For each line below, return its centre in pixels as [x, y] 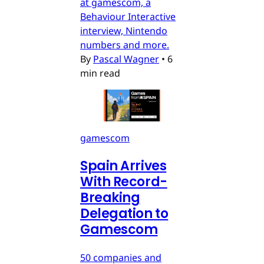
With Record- [124, 181]
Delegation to [124, 213]
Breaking [110, 197]
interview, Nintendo [124, 30]
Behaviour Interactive [128, 16]
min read [100, 73]
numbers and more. [125, 44]
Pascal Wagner [126, 59]
